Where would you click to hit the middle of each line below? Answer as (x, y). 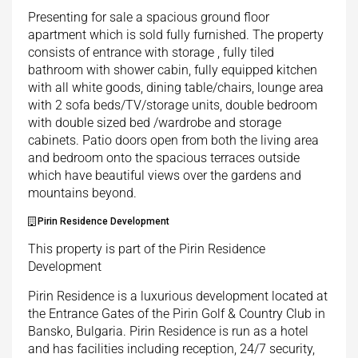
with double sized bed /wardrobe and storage (155, 123)
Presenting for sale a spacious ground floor (149, 18)
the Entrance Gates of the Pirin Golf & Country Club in (177, 314)
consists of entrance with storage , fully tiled (151, 53)
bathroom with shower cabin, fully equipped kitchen (173, 70)
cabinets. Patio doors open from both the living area (173, 141)
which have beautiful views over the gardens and (165, 176)
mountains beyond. (82, 193)
